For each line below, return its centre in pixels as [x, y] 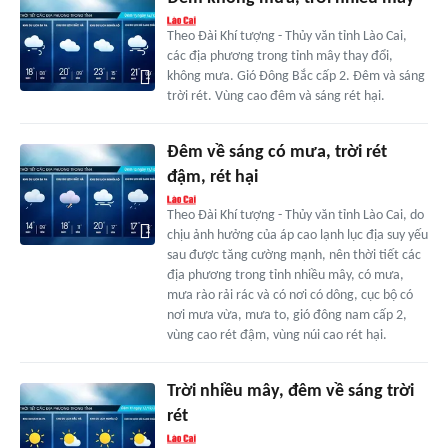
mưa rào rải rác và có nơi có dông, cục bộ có [289, 296]
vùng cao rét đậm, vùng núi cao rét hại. [276, 336]
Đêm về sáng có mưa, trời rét [276, 153]
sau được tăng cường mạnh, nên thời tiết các [293, 256]
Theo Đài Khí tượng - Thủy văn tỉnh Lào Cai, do [295, 216]
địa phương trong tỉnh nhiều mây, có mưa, [285, 276]
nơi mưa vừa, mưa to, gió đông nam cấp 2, [286, 316]
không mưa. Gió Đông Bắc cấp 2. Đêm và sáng [295, 77]
